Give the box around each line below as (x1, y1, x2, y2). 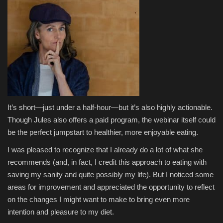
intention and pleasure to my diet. (7, 207, 114, 216)
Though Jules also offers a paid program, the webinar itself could (7, 115, 216, 124)
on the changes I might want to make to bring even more (7, 195, 190, 204)
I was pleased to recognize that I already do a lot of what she (7, 145, 203, 154)
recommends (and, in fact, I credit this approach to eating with (7, 157, 207, 166)
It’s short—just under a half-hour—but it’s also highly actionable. (7, 103, 213, 111)
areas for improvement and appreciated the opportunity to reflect (7, 182, 215, 191)
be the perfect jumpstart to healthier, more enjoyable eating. (7, 127, 198, 136)
